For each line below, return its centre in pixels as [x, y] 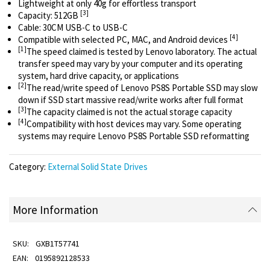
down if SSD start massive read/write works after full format [131, 99]
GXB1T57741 [57, 243]
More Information [55, 209]
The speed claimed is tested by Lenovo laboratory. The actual [142, 51]
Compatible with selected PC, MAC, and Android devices [124, 39]
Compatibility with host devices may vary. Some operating [134, 124]
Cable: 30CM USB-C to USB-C [73, 27]
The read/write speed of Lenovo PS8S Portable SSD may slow [142, 87]
